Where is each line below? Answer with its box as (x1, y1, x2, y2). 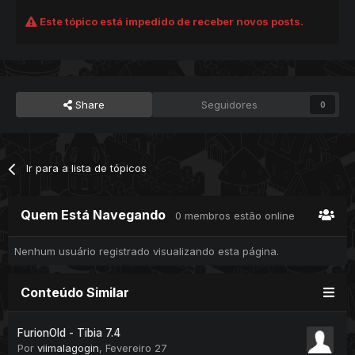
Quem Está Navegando (21, 207, 175, 223)
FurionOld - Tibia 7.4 (17, 326, 120, 340)
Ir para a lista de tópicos (26, 162, 147, 175)
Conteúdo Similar (21, 284, 129, 301)
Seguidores (201, 98, 258, 112)
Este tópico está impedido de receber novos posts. (37, 15, 303, 29)
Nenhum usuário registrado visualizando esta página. (14, 245, 279, 258)
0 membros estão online (175, 209, 295, 223)
